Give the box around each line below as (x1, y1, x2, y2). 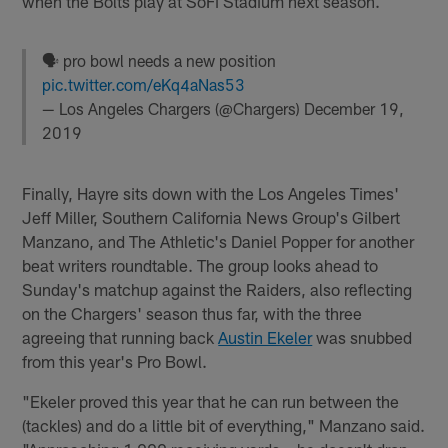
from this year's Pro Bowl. (22, 351, 208, 372)
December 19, (304, 98, 405, 118)
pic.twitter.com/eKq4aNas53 (42, 74, 246, 94)
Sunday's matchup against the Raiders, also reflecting (22, 279, 413, 300)
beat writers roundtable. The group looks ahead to (22, 255, 379, 276)
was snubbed (312, 327, 413, 348)
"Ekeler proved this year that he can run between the (22, 391, 400, 412)
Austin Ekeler (218, 327, 313, 348)
